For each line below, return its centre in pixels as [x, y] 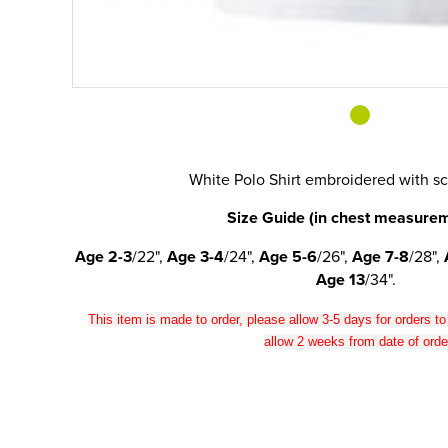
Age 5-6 [287, 256]
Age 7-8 [380, 256]
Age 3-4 [195, 256]
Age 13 [340, 279]
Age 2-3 [103, 256]
